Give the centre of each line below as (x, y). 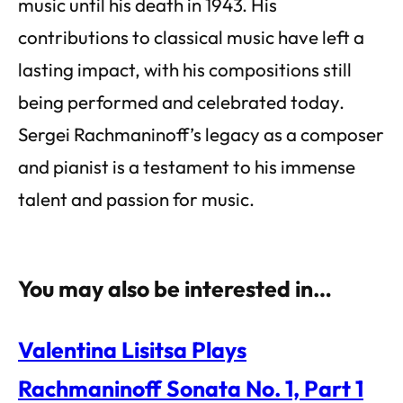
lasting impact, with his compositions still (185, 69)
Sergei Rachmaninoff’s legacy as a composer (201, 134)
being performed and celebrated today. (181, 101)
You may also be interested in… (175, 288)
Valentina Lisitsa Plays (132, 349)
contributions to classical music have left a (191, 36)
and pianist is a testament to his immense (187, 166)
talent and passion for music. (136, 198)
